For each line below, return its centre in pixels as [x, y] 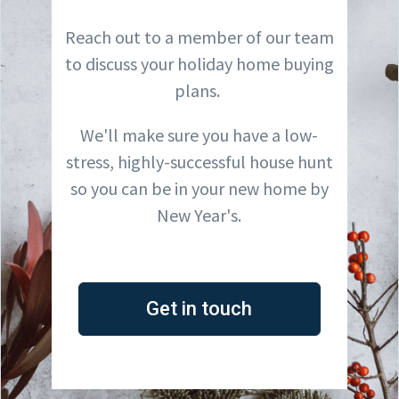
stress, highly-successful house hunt [199, 161]
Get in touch [199, 308]
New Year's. [199, 215]
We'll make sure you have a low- [199, 134]
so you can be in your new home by [199, 188]
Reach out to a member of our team [199, 37]
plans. [199, 90]
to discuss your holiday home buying [199, 63]
